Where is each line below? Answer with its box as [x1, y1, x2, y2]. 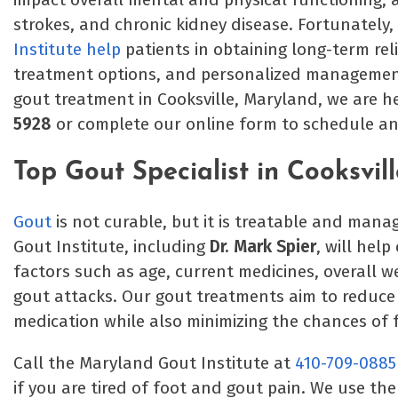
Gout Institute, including [13, 235, 210, 257]
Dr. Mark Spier [210, 235, 316, 257]
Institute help [13, 39, 121, 60]
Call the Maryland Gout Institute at [13, 352, 295, 373]
